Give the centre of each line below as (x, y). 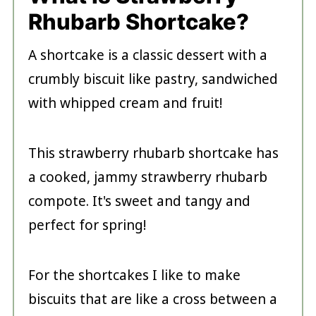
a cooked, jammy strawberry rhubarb (147, 177)
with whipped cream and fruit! (125, 103)
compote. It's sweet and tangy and (139, 201)
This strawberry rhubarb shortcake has (153, 153)
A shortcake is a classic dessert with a (147, 55)
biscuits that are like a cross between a (152, 299)
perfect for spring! (87, 225)
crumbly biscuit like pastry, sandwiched (153, 79)
